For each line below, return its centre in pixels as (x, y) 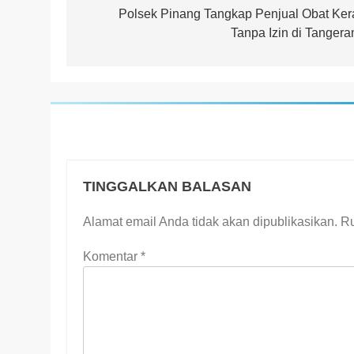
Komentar (112, 256)
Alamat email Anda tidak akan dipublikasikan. (210, 221)
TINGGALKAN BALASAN (167, 186)
